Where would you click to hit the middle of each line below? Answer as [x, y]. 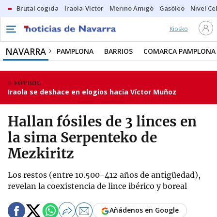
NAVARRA [26, 51]
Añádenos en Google [144, 210]
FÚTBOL [28, 83]
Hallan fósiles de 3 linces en [102, 122]
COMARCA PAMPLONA [179, 51]
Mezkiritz [41, 154]
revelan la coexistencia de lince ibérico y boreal [97, 186]
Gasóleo [172, 8]
